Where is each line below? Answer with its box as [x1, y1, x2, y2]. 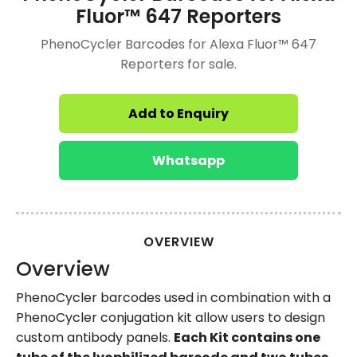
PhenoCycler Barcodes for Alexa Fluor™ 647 [41, 35, 316, 53]
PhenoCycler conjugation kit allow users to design [16, 308, 325, 327]
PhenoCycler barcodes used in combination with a [16, 288, 331, 307]
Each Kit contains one [174, 328, 320, 347]
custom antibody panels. [16, 328, 174, 347]
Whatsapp [152, 151, 225, 170]
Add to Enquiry [128, 104, 229, 123]
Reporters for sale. [120, 55, 237, 73]
